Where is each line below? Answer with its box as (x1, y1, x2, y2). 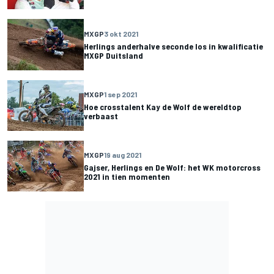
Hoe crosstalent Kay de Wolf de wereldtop (84, 102, 242, 113)
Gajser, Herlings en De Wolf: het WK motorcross (84, 162, 261, 173)
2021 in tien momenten (84, 171, 170, 182)
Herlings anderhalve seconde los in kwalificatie (84, 40, 263, 51)
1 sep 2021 (104, 90, 137, 99)
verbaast (84, 111, 118, 122)
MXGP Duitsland (84, 50, 143, 61)
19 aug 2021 (104, 150, 141, 160)
